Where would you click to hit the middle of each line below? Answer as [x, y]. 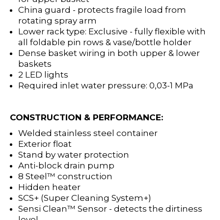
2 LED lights [43, 74]
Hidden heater [50, 187]
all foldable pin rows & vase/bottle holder [105, 42]
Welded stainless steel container [88, 133]
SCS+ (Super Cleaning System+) [85, 198]
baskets [35, 64]
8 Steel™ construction [66, 177]
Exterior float [45, 144]
